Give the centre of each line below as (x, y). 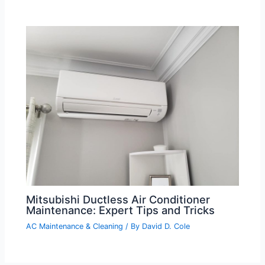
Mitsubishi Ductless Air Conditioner (118, 200)
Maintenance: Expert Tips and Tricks (121, 210)
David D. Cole (166, 227)
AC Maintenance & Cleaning (75, 227)
